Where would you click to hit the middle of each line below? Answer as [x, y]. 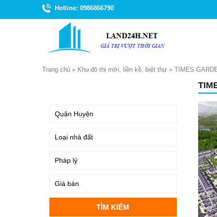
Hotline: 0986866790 [84, 8]
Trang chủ [56, 70]
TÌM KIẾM [66, 87]
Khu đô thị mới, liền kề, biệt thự [122, 70]
